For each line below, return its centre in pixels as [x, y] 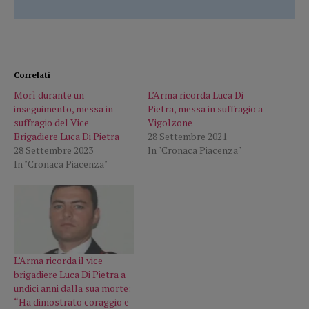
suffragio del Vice [51, 123]
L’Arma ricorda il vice [58, 260]
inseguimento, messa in [63, 109]
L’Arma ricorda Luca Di [196, 95]
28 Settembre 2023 [53, 150]
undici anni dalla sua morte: [72, 288]
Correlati [32, 75]
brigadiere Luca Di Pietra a [70, 274]
